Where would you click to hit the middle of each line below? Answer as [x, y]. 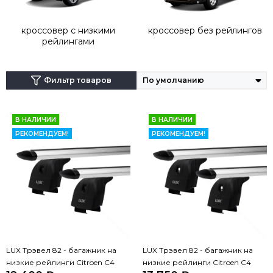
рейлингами [68, 42]
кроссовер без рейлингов [205, 31]
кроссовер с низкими [68, 31]
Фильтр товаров [77, 80]
